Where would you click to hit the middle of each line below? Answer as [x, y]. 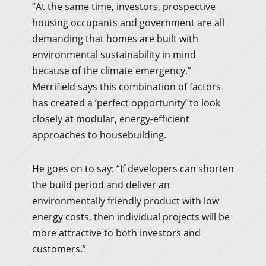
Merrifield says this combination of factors [126, 86]
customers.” [59, 248]
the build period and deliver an [101, 184]
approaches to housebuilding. [99, 134]
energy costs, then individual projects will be [131, 216]
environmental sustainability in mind [114, 54]
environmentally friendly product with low [126, 200]
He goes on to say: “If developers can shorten [133, 168]
